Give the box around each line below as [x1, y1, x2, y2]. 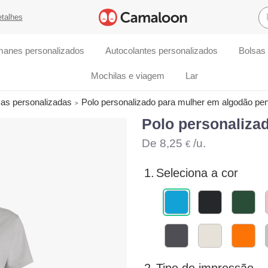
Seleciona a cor [156, 166, 238, 180]
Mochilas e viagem [91, 71, 165, 81]
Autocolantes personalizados [105, 45, 218, 56]
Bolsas [238, 45, 266, 56]
